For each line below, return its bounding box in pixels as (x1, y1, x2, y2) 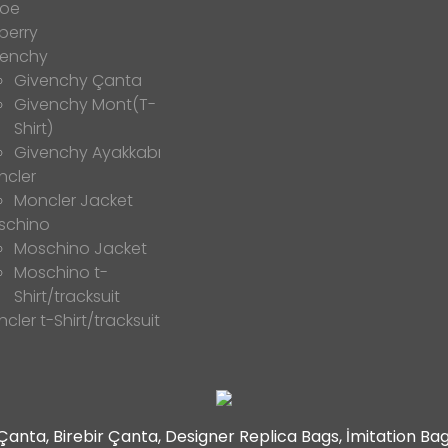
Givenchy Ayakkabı (14, 141, 161, 165)
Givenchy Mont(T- (14, 93, 156, 117)
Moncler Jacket (14, 189, 133, 213)
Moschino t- (14, 261, 108, 285)
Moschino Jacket (14, 237, 147, 261)
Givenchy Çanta (14, 69, 142, 93)
